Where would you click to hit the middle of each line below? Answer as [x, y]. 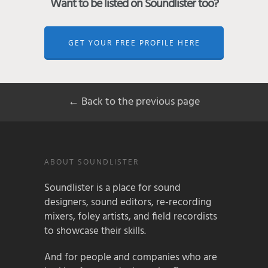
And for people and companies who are [131, 257]
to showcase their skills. [95, 231]
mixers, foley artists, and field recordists [131, 217]
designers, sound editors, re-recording [128, 202]
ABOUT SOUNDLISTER [92, 162]
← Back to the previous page [134, 102]
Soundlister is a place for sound [112, 188]
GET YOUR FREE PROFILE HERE [134, 42]
